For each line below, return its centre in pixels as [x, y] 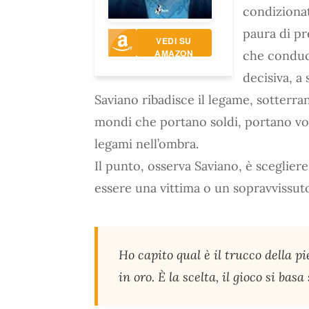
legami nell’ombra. [147, 144]
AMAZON [174, 53]
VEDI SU [174, 41]
